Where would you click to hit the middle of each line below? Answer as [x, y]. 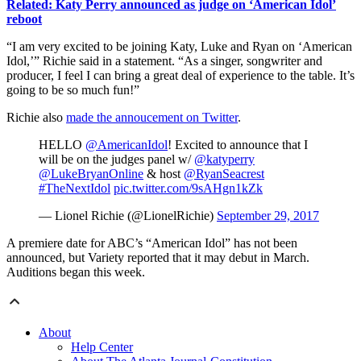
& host [164, 174]
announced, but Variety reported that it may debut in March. [158, 258]
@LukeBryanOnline [91, 174]
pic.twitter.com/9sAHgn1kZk [188, 189]
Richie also [36, 118]
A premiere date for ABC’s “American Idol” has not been [152, 243]
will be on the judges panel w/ [116, 160]
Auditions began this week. [76, 272]
